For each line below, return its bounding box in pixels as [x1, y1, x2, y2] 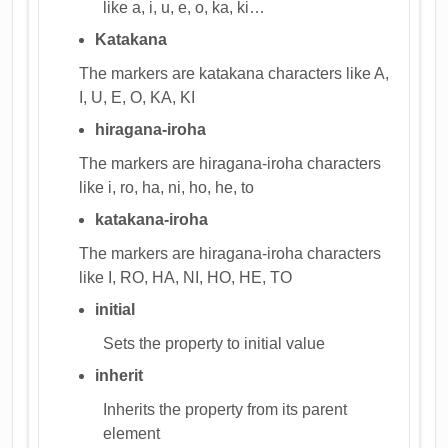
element [103, 424, 161, 442]
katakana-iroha [95, 210, 209, 228]
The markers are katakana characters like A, [79, 64, 390, 82]
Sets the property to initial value [103, 334, 326, 352]
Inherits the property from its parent [103, 400, 348, 418]
